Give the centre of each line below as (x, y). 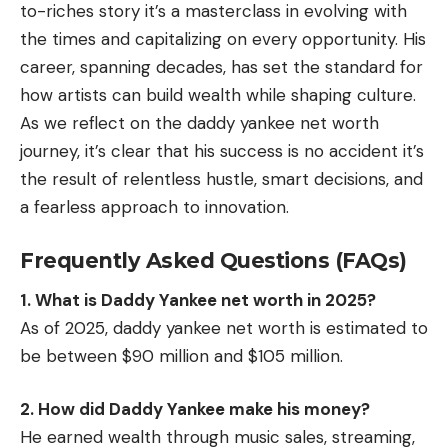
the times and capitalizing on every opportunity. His (223, 39)
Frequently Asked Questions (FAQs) (213, 260)
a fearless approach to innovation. (154, 207)
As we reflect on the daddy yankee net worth (199, 123)
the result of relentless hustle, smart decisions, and (221, 179)
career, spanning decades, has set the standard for (221, 67)
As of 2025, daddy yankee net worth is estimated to (224, 327)
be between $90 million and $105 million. (181, 355)
